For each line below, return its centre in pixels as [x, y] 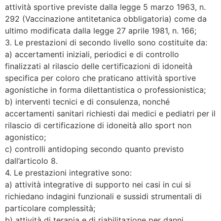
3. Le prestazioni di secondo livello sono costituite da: [106, 42]
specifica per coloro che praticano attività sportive [100, 78]
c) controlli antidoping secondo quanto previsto [94, 149]
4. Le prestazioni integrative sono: [68, 172]
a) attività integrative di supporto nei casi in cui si [98, 184]
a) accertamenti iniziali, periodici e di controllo [92, 54]
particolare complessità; [50, 208]
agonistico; [25, 137]
